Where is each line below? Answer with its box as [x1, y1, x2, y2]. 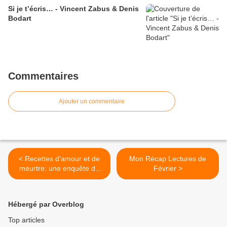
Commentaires [8, 70, 79, 82]
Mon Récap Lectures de [129, 155, 206, 163]
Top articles [8, 216, 45, 224]
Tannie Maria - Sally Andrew [14, 174, 104, 182]
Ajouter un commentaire [59, 98, 125, 105]
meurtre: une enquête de [19, 164, 99, 173]
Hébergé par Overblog [8, 200, 84, 209]
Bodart [8, 14, 31, 23]
